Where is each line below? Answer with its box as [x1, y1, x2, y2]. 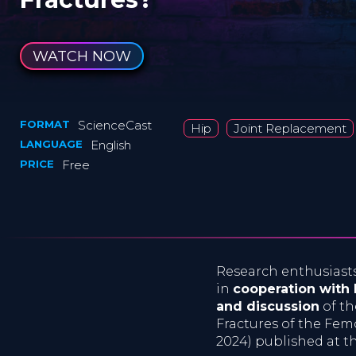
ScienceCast [78, 118, 152, 133]
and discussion [216, 299, 319, 314]
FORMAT [20, 118, 70, 130]
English [91, 137, 131, 153]
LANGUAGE [20, 137, 83, 150]
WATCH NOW [32, 47, 131, 65]
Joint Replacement [234, 121, 346, 136]
